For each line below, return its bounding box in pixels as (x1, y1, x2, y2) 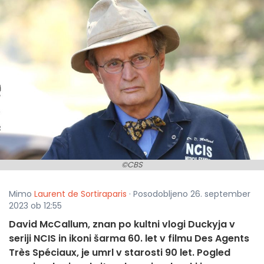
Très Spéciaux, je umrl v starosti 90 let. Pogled (9, 246, 230, 260)
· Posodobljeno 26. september (127, 188, 250, 200)
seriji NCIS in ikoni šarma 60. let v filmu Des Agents (9, 232, 249, 246)
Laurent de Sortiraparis (34, 188, 127, 200)
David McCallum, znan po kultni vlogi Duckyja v (9, 217, 235, 232)
